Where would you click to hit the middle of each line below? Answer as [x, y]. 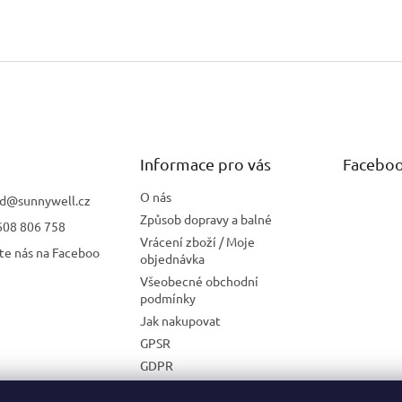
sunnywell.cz [54, 200]
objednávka [172, 258]
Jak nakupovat [180, 320]
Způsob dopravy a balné [205, 218]
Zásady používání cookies [210, 387]
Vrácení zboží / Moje [197, 241]
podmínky [167, 297]
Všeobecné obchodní [199, 280]
